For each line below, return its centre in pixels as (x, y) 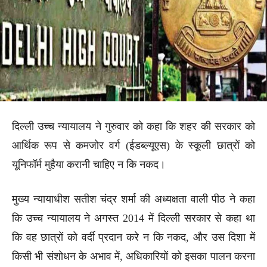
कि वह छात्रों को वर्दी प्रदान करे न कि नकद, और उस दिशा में (133, 237)
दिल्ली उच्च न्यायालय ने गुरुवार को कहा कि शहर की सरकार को (133, 126)
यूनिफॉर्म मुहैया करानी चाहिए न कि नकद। (89, 164)
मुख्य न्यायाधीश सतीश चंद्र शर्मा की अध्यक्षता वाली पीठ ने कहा (133, 199)
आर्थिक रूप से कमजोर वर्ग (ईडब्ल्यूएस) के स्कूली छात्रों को (133, 145)
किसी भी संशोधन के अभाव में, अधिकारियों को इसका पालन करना (133, 256)
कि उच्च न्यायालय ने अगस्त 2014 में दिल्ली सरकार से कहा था (133, 218)
